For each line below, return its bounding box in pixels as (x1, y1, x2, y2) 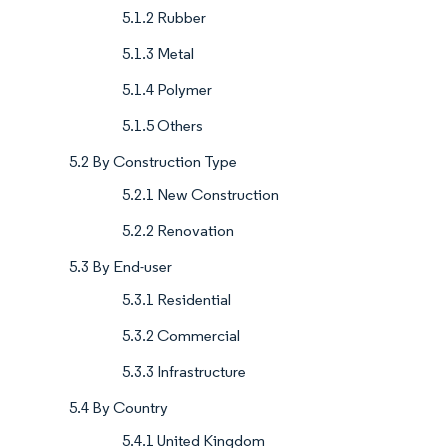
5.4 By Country (69, 398, 168, 418)
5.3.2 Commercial (122, 326, 240, 346)
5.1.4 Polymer (122, 80, 212, 100)
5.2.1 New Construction (122, 185, 279, 205)
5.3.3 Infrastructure (122, 362, 246, 382)
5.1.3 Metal (122, 44, 194, 64)
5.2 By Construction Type (69, 152, 237, 172)
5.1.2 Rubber (122, 8, 206, 28)
